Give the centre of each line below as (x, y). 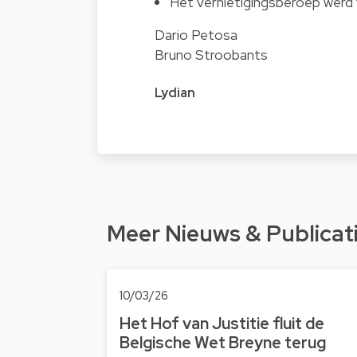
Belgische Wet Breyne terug (223, 342)
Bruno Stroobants (211, 55)
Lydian (175, 93)
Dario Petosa (196, 35)
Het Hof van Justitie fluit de (222, 323)
